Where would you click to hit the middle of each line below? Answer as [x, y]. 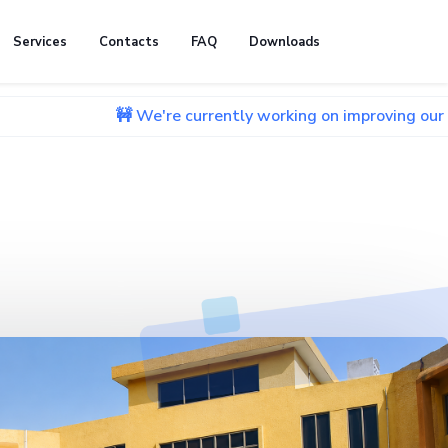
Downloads [284, 41]
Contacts [129, 41]
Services [40, 41]
